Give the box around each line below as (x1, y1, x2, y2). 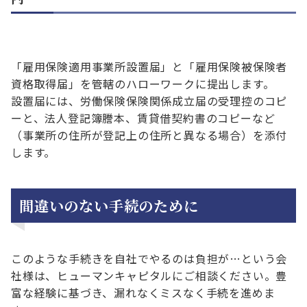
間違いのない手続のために (19, 195, 199, 217)
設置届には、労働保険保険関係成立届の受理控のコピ (11, 93, 288, 110)
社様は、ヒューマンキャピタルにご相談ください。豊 (11, 267, 288, 284)
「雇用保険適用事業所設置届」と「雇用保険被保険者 (11, 58, 288, 75)
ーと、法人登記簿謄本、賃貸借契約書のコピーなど (11, 110, 275, 127)
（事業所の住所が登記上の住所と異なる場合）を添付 (11, 127, 288, 144)
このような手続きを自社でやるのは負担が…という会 (11, 250, 288, 267)
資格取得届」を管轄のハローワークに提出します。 (11, 75, 275, 93)
